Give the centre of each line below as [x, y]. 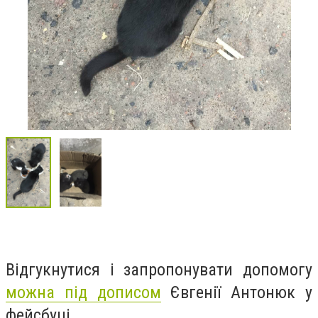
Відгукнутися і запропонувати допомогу [159, 269]
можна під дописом [83, 292]
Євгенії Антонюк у [237, 292]
